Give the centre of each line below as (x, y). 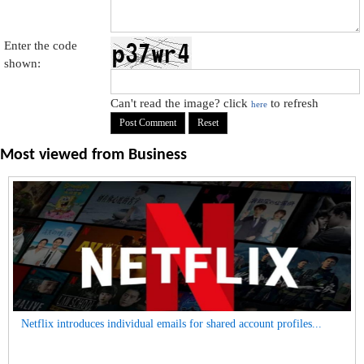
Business (158, 155)
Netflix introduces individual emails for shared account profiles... (171, 324)
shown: (22, 63)
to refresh (293, 103)
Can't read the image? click (181, 103)
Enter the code (41, 45)
